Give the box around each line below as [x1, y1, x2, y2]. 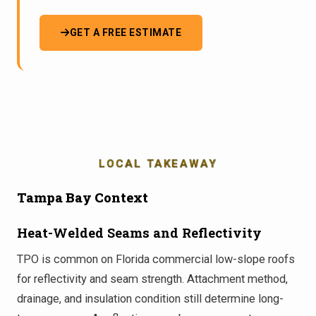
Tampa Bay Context [17, 188, 148, 206]
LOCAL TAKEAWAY [98, 157, 218, 170]
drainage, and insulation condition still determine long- [17, 291, 284, 305]
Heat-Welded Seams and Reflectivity [17, 224, 262, 241]
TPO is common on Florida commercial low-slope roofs [17, 252, 295, 266]
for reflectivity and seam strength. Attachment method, [17, 272, 288, 286]
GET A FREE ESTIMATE [69, 26, 181, 38]
